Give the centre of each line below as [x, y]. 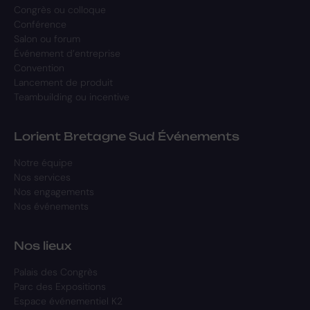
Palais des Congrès [56, 272]
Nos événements [51, 206]
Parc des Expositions [60, 286]
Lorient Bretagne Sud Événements [127, 136]
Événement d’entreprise [67, 53]
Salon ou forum [47, 38]
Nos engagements [54, 191]
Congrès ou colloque [60, 9]
